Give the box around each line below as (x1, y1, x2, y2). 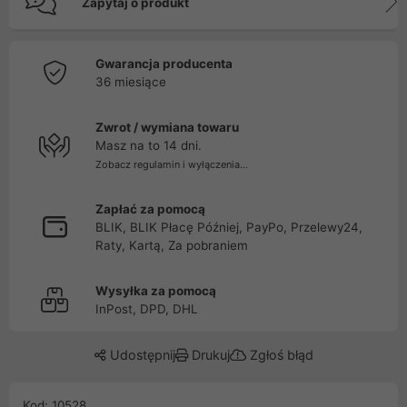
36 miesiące (95, 74, 166, 89)
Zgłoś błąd (245, 347, 313, 362)
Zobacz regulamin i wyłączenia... (95, 158, 248, 171)
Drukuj (187, 347, 230, 362)
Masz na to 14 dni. (95, 138, 202, 153)
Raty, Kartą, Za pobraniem (95, 238, 248, 253)
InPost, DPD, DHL (95, 302, 198, 316)
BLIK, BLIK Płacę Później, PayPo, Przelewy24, (95, 220, 362, 234)
